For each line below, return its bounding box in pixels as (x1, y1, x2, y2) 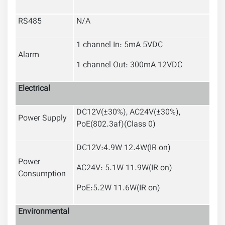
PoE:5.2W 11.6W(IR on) (76, 182, 160, 195)
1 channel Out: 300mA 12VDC (76, 59, 182, 72)
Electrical (18, 83, 50, 96)
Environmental (18, 206, 69, 219)
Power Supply (18, 113, 67, 126)
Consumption (18, 168, 66, 181)
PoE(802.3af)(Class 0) (76, 119, 156, 132)
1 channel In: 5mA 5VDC (76, 39, 163, 52)
